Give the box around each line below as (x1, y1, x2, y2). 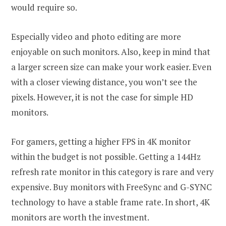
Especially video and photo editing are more (11, 31, 181, 43)
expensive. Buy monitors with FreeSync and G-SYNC (11, 181, 212, 193)
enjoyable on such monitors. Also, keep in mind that (11, 46, 210, 58)
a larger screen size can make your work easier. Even (11, 61, 211, 73)
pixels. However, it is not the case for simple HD (11, 91, 193, 103)
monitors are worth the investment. (11, 211, 149, 223)
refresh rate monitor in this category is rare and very (11, 166, 214, 178)
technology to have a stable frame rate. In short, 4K (11, 196, 210, 208)
